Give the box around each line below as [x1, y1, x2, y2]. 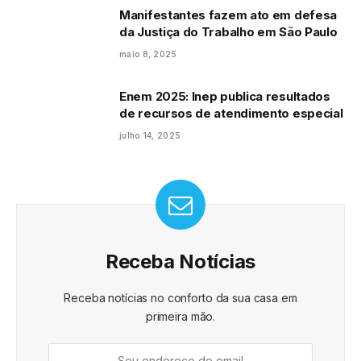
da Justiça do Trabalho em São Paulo [119, 23, 338, 39]
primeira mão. [145, 309, 216, 323]
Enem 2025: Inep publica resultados [119, 88, 330, 104]
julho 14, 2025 [119, 130, 181, 140]
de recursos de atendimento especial [119, 105, 343, 121]
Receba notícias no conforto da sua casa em [64, 290, 297, 305]
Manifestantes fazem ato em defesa [119, 6, 338, 23]
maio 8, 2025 [119, 48, 177, 59]
